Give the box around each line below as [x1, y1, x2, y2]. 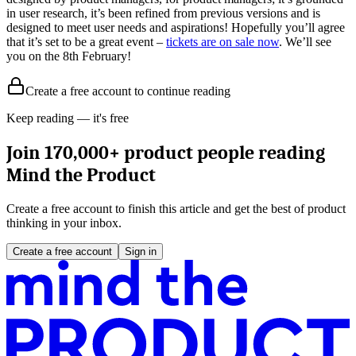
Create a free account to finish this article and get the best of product [6, 201, 346, 215]
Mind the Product [6, 163, 156, 186]
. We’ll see [279, 34, 331, 48]
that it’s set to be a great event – [6, 34, 166, 48]
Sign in [125, 245, 157, 257]
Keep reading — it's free [6, 110, 129, 125]
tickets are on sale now [166, 34, 279, 48]
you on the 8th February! [6, 48, 131, 63]
